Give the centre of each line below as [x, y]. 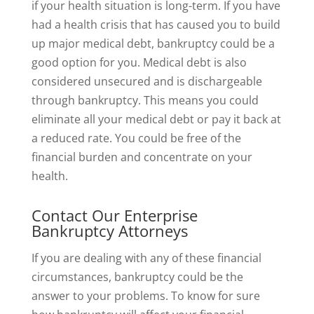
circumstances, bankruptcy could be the [137, 277]
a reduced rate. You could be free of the [136, 138]
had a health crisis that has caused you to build [156, 24]
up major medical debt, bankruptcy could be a [153, 43]
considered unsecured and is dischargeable [146, 81]
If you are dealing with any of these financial [146, 258]
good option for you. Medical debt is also [139, 62]
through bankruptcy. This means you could [145, 100]
